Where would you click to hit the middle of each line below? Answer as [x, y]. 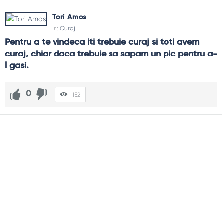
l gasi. [17, 66]
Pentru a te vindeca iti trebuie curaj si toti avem [102, 42]
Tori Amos [69, 17]
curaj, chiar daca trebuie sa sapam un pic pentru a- [111, 54]
